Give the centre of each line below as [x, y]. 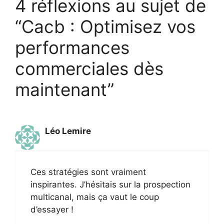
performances [72, 47]
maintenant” [64, 89]
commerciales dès [89, 68]
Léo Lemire [68, 131]
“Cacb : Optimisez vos [105, 26]
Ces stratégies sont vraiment [88, 172]
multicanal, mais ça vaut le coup [95, 197]
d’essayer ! [52, 209]
